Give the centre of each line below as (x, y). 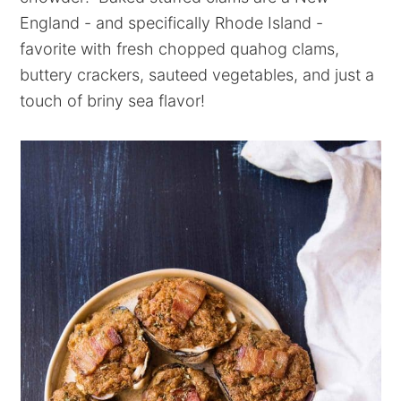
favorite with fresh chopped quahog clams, (180, 49)
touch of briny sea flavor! (113, 101)
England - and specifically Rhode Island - (172, 23)
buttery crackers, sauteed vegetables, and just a (197, 75)
